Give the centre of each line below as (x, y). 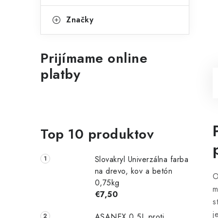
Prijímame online (94, 58)
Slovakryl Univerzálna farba (142, 159)
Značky (80, 20)
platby (60, 74)
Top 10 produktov (97, 134)
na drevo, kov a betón (134, 171)
